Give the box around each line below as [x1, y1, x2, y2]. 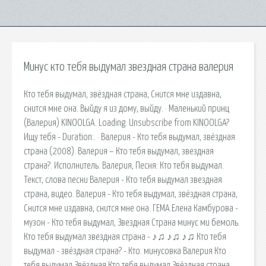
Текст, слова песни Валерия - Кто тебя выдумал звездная [24, 175, 222, 185]
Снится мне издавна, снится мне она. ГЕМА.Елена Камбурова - [24, 203, 238, 213]
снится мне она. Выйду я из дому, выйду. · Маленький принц [24, 103, 229, 113]
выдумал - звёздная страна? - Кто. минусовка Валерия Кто [24, 246, 226, 256]
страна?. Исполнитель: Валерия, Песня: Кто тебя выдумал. [24, 160, 224, 170]
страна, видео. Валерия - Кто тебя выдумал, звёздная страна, [24, 189, 237, 199]
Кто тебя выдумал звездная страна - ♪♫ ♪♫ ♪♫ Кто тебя [24, 232, 226, 242]
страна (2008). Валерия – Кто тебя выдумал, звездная [24, 146, 214, 156]
